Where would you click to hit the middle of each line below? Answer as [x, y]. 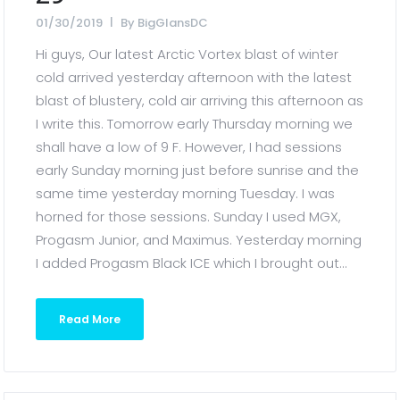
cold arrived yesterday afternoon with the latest [194, 77]
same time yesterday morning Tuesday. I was [186, 193]
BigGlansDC [173, 23]
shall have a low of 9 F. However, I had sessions [189, 147]
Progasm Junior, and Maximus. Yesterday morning [199, 240]
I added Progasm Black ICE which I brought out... [192, 263]
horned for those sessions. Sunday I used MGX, [189, 217]
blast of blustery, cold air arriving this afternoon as [200, 100]
